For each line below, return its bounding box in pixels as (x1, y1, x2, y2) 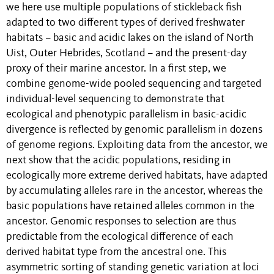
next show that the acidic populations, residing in (6, 155, 231, 166)
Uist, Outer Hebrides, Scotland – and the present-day (6, 48, 246, 59)
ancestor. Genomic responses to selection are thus (6, 216, 236, 227)
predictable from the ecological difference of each (6, 231, 233, 242)
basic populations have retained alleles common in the (6, 201, 254, 212)
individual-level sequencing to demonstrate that (6, 94, 224, 105)
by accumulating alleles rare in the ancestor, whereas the (6, 185, 263, 196)
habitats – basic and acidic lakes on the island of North (6, 32, 253, 43)
